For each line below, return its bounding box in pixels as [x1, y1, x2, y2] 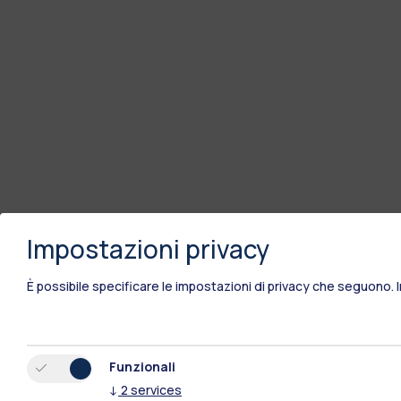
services [131, 380, 182, 398]
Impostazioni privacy [27, 231, 269, 266]
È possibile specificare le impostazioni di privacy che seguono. [27, 277, 394, 294]
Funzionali [109, 357, 175, 375]
